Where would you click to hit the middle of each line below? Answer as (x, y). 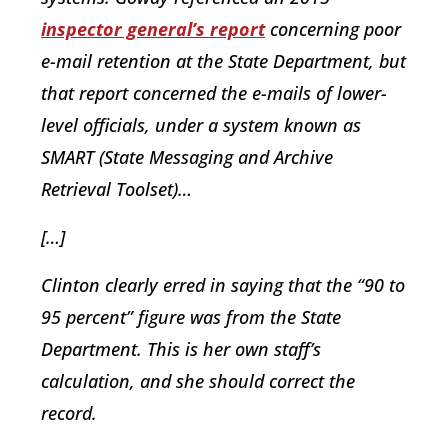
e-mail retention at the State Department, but (223, 61)
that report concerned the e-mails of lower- (214, 93)
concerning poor (333, 29)
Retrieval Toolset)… (116, 189)
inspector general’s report (153, 29)
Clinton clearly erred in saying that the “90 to (223, 285)
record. (69, 413)
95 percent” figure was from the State (191, 317)
